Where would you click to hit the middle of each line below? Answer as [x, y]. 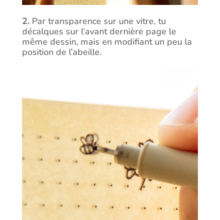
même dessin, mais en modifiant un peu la [107, 42]
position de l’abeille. [62, 52]
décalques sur [50, 32]
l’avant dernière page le [128, 32]
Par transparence [65, 21]
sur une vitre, [129, 21]
